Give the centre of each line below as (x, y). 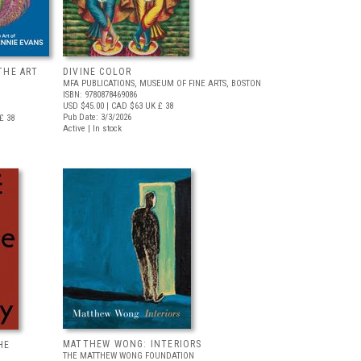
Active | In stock (92, 129)
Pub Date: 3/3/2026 (97, 117)
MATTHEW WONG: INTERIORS (133, 344)
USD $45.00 (83, 106)
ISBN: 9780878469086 (100, 95)
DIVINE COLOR (98, 72)
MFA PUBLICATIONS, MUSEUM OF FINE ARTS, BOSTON (162, 83)
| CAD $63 (123, 106)
